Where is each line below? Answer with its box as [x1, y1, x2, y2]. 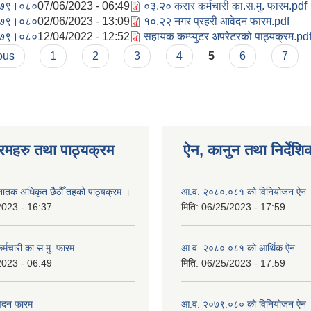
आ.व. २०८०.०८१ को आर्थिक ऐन [181, 242, 295, 253]
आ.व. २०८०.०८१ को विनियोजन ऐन [181, 185, 306, 197]
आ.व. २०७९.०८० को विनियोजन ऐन [181, 298, 306, 310]
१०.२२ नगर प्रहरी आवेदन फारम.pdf [144, 15, 289, 27]
